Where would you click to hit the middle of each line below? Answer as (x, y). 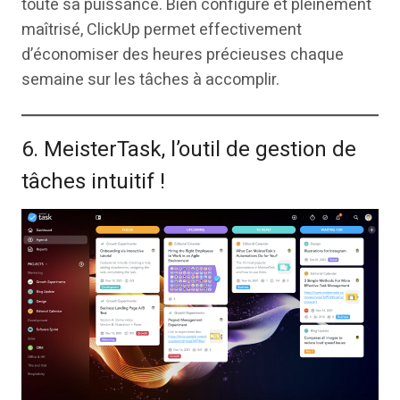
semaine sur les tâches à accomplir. (150, 79)
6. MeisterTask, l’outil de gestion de (189, 149)
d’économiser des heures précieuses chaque (183, 54)
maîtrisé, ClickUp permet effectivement (162, 29)
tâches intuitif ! (93, 181)
